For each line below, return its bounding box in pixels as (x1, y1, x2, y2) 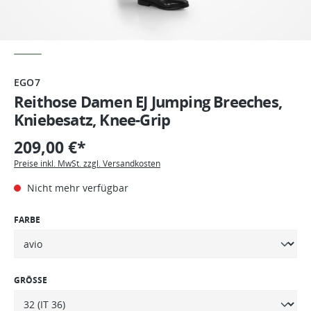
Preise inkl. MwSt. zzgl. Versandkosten (14, 157, 160, 169)
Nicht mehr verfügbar (24, 180, 128, 194)
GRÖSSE (14, 274, 47, 286)
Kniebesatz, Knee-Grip (14, 109, 171, 130)
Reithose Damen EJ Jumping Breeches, (14, 91, 283, 112)
